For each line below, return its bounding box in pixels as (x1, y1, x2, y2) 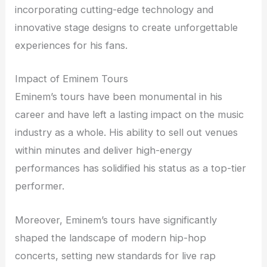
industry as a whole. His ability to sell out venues (15, 126, 238, 139)
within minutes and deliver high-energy (15, 144, 193, 157)
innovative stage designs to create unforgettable (15, 21, 238, 34)
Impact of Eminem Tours (15, 73, 129, 85)
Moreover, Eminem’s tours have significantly (15, 213, 218, 226)
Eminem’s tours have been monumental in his (15, 91, 223, 103)
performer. (15, 180, 65, 193)
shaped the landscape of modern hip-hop (15, 231, 207, 244)
